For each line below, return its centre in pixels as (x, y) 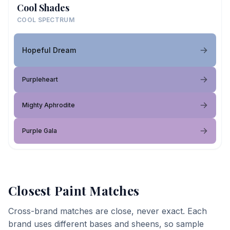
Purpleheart (40, 79)
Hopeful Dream (49, 50)
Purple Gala (40, 131)
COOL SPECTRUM (46, 20)
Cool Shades (43, 8)
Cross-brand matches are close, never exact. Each (108, 211)
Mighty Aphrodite (49, 105)
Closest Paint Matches (74, 190)
